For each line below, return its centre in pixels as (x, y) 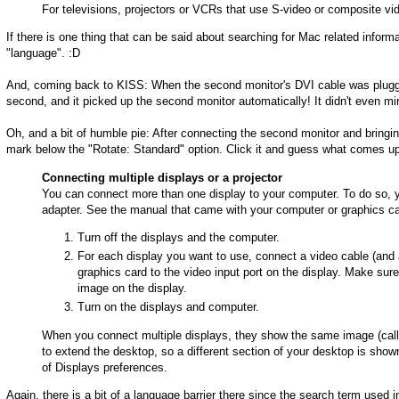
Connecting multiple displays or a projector (162, 177)
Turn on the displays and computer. (168, 307)
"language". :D (43, 53)
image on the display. (132, 289)
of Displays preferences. (105, 367)
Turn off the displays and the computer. (179, 237)
